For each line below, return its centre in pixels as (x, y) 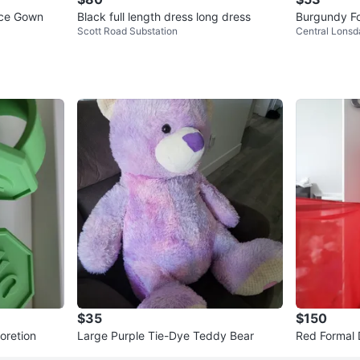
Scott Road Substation (127, 31)
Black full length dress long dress (164, 17)
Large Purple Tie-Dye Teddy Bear (166, 336)
